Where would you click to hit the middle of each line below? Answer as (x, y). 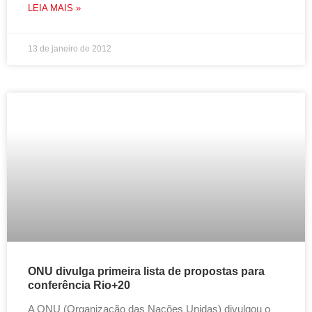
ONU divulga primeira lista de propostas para (146, 271)
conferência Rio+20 (79, 285)
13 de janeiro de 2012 (70, 49)
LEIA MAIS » (54, 8)
